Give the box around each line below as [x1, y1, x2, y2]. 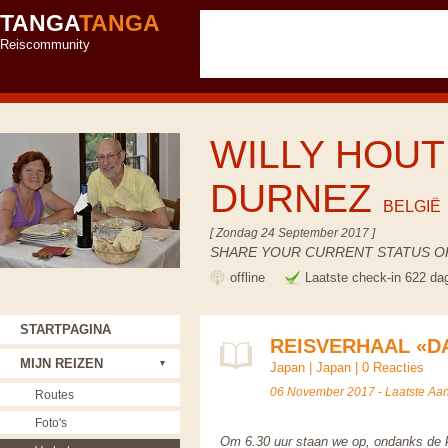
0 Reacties [362, 360, 424, 375]
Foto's [35, 416, 67, 429]
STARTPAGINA [20, 322, 111, 337]
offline [230, 270, 269, 285]
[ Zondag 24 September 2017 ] [210, 226, 375, 239]
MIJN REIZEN [20, 356, 103, 371]
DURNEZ [210, 177, 383, 220]
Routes [35, 388, 74, 401]
